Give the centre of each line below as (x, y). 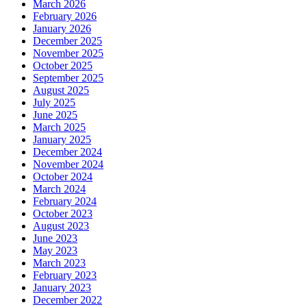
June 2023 (55, 238)
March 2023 (59, 262)
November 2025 (68, 53)
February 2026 (65, 16)
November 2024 (68, 164)
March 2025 (59, 127)
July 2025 (54, 102)
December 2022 (67, 299)
